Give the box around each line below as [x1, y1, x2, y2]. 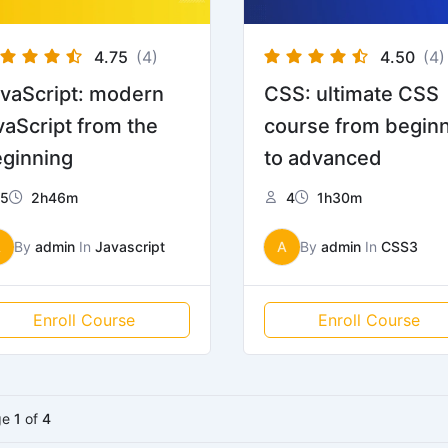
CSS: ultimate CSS [263, 81, 439, 106]
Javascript [95, 237, 165, 255]
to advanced [263, 145, 382, 170]
